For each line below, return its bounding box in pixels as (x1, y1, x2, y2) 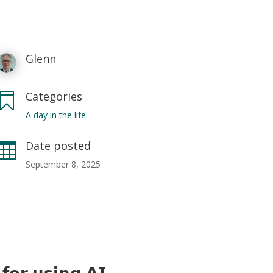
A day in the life (26, 108, 87, 121)
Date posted (26, 138, 91, 153)
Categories (26, 88, 83, 104)
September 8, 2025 (26, 158, 101, 170)
